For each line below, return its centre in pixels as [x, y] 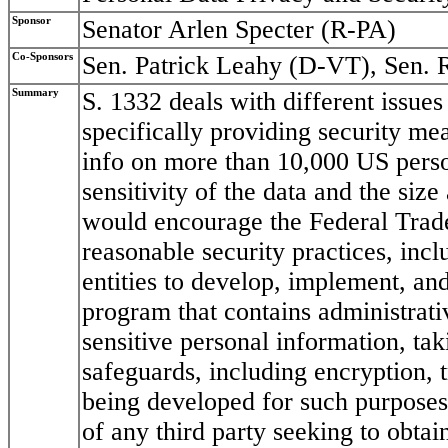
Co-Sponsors [42, 57]
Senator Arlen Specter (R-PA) [239, 30]
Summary [35, 93]
